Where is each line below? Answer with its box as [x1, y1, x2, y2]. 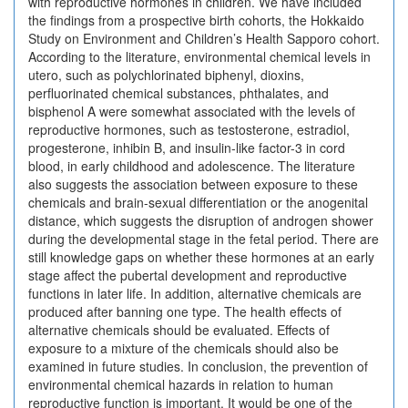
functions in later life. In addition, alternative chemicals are [28, 284, 362, 302]
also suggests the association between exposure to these [28, 175, 358, 193]
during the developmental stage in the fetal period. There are [28, 229, 379, 248]
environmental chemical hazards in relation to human [28, 375, 333, 393]
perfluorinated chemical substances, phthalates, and [28, 84, 329, 102]
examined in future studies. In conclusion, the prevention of [28, 357, 368, 375]
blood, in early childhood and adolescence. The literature [28, 157, 355, 175]
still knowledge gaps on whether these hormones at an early [28, 248, 374, 266]
